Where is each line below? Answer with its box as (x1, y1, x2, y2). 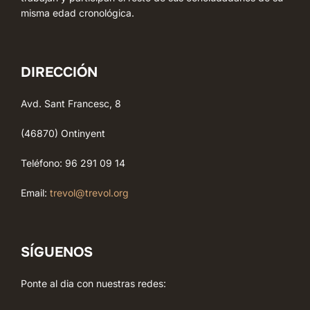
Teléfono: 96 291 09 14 (21, 157, 125, 170)
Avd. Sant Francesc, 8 (21, 98, 121, 110)
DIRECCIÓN (21, 64, 98, 82)
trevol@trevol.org (50, 187, 129, 199)
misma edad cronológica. (21, 7, 134, 19)
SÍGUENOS (21, 244, 93, 262)
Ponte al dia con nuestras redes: (21, 277, 166, 290)
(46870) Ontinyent (21, 127, 105, 140)
